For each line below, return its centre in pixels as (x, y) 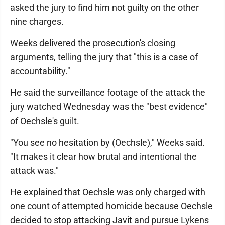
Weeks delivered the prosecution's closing (93, 43)
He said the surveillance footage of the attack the (108, 92)
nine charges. (37, 21)
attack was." (34, 170)
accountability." (40, 71)
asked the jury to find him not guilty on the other (104, 7)
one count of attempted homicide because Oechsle (111, 206)
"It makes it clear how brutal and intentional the (103, 156)
